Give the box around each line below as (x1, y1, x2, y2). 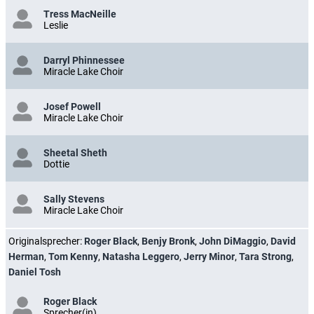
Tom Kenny (48, 250, 98, 262)
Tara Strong (239, 250, 292, 262)
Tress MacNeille (43, 8, 116, 20)
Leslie (43, 19, 68, 31)
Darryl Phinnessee (43, 54, 125, 66)
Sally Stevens (43, 193, 104, 205)
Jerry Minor (184, 250, 235, 262)
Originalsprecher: (8, 235, 84, 247)
